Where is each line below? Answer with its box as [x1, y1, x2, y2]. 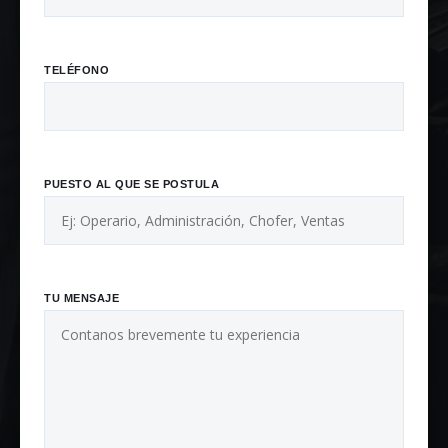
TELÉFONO [44, 63, 109, 76]
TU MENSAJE [44, 291, 119, 304]
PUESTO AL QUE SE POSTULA [44, 177, 219, 190]
